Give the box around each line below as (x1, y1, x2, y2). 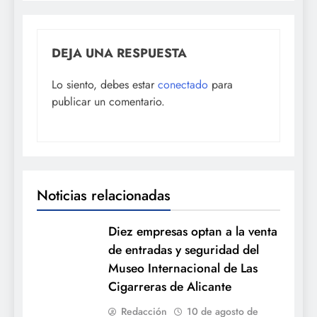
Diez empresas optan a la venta (108, 221, 277, 241)
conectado (158, 76, 208, 93)
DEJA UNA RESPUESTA (52, 43, 187, 62)
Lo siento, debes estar (52, 76, 158, 93)
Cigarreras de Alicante (108, 277, 231, 296)
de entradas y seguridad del (108, 240, 259, 259)
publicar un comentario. (52, 93, 165, 110)
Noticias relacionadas (37, 184, 171, 206)
